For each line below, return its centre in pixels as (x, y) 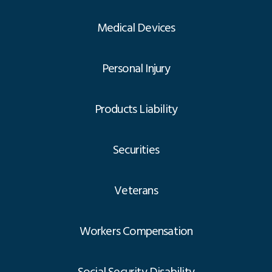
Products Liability (136, 110)
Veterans (136, 191)
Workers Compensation (136, 232)
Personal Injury (136, 69)
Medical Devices (136, 28)
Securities (136, 150)
